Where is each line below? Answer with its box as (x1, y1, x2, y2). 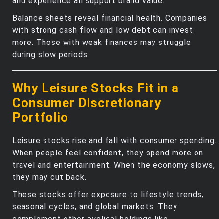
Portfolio (12, 109, 68, 125)
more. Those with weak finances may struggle (12, 37, 191, 47)
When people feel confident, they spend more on (12, 148, 203, 157)
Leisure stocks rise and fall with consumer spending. (12, 135, 217, 145)
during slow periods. (12, 49, 89, 59)
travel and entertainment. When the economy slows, (12, 160, 215, 170)
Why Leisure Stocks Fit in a (12, 80, 179, 95)
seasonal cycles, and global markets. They (12, 201, 177, 211)
